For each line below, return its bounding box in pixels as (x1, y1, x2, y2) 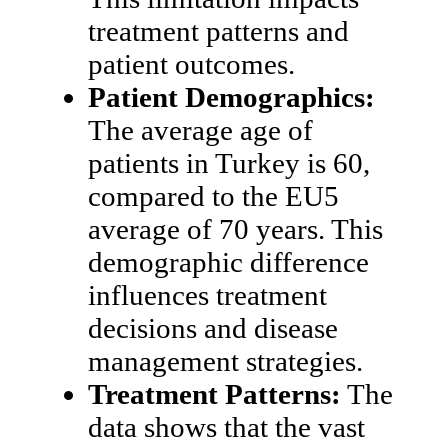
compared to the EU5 (88, 179, 339, 212)
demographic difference (88, 245, 369, 278)
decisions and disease (88, 311, 338, 344)
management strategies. (88, 344, 363, 377)
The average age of (88, 113, 313, 146)
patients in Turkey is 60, (88, 146, 370, 179)
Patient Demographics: (88, 80, 375, 113)
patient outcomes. (88, 47, 295, 80)
